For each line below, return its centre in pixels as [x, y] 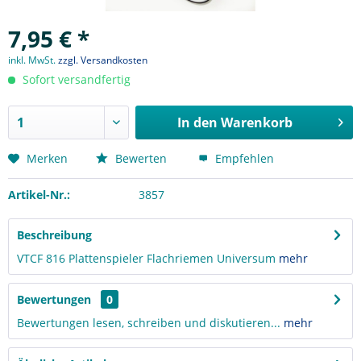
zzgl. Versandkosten [103, 60]
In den [197, 122]
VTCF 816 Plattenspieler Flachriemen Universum [148, 258]
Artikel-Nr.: [39, 195]
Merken [47, 158]
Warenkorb [256, 122]
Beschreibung [54, 235]
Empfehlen [243, 158]
